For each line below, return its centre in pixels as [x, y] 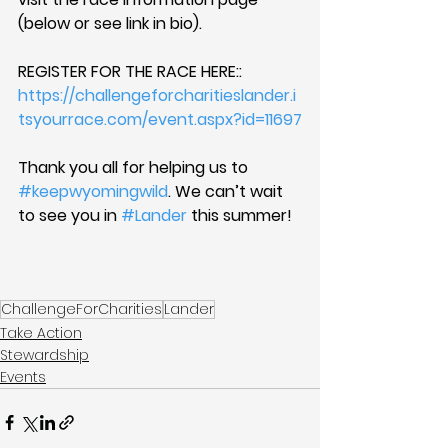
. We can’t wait [227, 191]
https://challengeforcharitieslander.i [157, 95]
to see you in [69, 215]
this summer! [239, 215]
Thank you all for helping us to [135, 167]
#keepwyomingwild [93, 191]
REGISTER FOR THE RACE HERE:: [132, 71]
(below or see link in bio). [110, 23]
